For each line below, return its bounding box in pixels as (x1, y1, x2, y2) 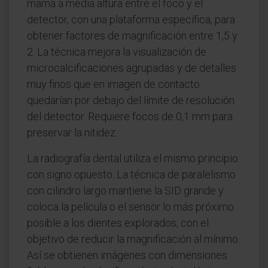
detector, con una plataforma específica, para (27, 13, 235, 26)
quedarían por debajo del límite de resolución (27, 94, 234, 106)
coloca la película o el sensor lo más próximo (27, 200, 234, 213)
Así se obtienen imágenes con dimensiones (27, 249, 227, 261)
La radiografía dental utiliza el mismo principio (27, 152, 238, 165)
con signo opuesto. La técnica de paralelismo (27, 168, 236, 181)
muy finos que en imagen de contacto (27, 78, 200, 90)
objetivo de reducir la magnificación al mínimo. (27, 233, 240, 245)
